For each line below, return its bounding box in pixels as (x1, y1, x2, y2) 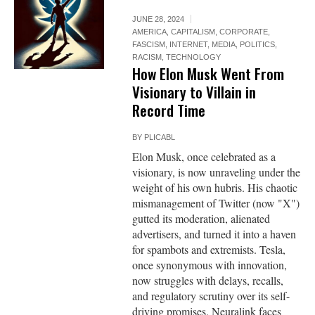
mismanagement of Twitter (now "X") (132, 195, 300, 211)
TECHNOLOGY (166, 53, 221, 62)
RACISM (132, 53, 162, 62)
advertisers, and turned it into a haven (132, 226, 297, 242)
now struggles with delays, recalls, (132, 273, 284, 288)
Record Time (132, 99, 206, 122)
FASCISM (132, 40, 166, 49)
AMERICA (132, 27, 167, 37)
